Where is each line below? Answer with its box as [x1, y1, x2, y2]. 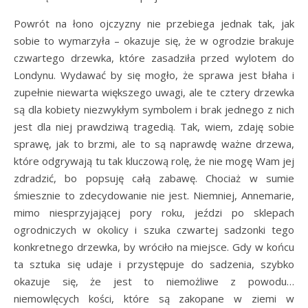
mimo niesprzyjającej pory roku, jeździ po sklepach [14, 206, 294, 219]
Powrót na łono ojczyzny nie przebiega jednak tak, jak [14, 16, 294, 30]
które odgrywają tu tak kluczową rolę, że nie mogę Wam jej [14, 154, 294, 168]
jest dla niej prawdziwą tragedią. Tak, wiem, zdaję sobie [14, 120, 294, 133]
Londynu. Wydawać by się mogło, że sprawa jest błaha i [14, 68, 294, 82]
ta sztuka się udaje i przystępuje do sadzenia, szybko [14, 257, 294, 271]
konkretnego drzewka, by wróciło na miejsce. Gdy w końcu [14, 240, 294, 254]
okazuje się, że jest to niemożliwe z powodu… [14, 274, 294, 288]
